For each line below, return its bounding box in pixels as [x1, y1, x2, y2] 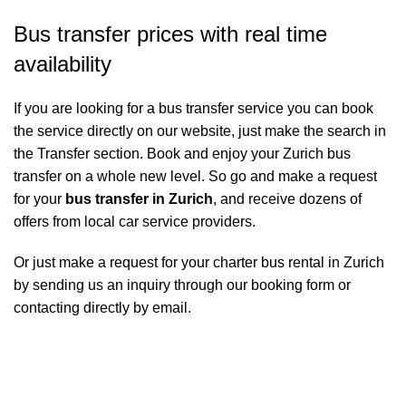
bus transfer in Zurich [65, 191, 213, 208]
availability [14, 52, 111, 77]
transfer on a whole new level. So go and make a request [14, 169, 377, 185]
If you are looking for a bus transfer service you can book [14, 101, 373, 117]
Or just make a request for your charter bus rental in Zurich [14, 255, 384, 271]
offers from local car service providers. [14, 214, 256, 230]
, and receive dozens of [213, 191, 362, 208]
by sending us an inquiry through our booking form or [14, 277, 351, 294]
